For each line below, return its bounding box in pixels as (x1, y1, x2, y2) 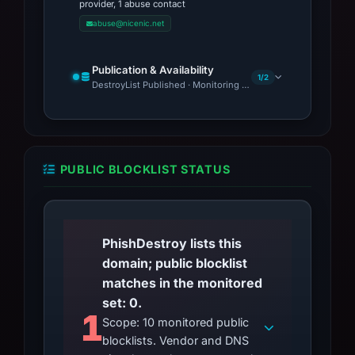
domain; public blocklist (102, 255, 248, 271)
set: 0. (102, 295, 143, 311)
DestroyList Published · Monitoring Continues (92, 79, 286, 90)
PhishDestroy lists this (102, 235, 242, 251)
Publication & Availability (92, 63, 214, 76)
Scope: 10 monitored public (102, 315, 250, 329)
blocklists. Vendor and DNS (102, 334, 250, 347)
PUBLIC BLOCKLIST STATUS (59, 162, 231, 176)
